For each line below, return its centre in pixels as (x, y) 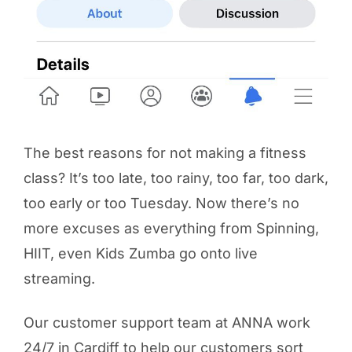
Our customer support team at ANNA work (167, 322)
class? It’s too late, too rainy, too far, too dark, (176, 178)
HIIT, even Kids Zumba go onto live (140, 253)
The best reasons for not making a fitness (165, 152)
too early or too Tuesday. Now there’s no (161, 203)
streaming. (59, 278)
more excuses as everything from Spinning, (171, 228)
